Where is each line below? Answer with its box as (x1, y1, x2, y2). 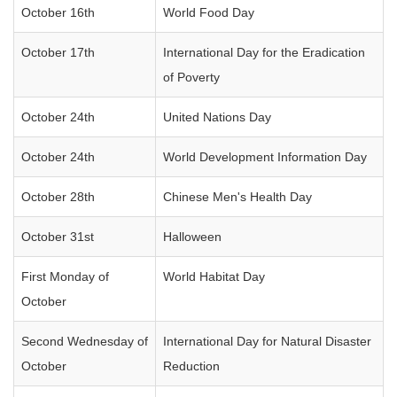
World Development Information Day (163, 150, 367, 164)
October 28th (21, 190, 95, 204)
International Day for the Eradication (163, 45, 365, 59)
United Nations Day (163, 110, 271, 124)
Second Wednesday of (21, 334, 148, 348)
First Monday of (21, 269, 109, 284)
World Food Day (163, 5, 254, 19)
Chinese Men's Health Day (163, 190, 312, 204)
